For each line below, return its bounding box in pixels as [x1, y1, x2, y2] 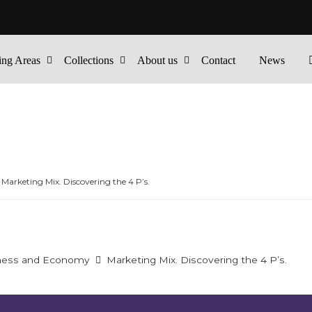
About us [137, 54, 178, 66]
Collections [64, 54, 114, 66]
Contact [201, 54, 236, 66]
